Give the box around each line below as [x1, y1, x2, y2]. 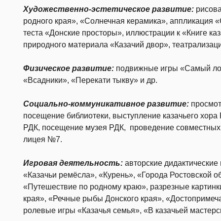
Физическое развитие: [23, 64, 114, 73]
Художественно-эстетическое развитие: [23, 5, 194, 14]
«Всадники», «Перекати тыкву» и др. [23, 76, 157, 85]
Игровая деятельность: [23, 159, 123, 168]
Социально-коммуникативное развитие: [23, 100, 189, 109]
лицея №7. [23, 135, 62, 144]
